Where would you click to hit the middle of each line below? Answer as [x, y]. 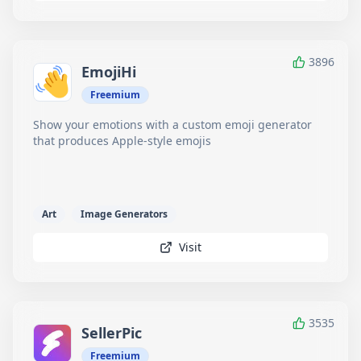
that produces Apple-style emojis [122, 141]
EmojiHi [109, 72]
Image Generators [124, 214]
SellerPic [112, 333]
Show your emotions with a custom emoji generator [172, 124]
